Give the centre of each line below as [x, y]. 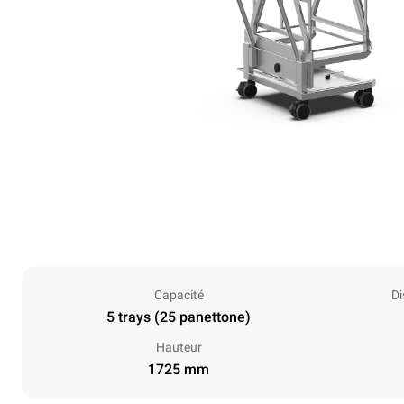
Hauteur [179, 347]
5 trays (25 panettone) [179, 317]
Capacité [179, 295]
